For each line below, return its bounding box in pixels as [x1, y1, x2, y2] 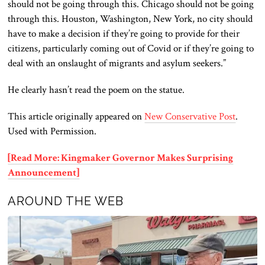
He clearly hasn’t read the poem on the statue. [8, 83, 188, 96]
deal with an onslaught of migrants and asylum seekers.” [8, 56, 227, 70]
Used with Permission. [8, 124, 97, 138]
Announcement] [8, 166, 80, 179]
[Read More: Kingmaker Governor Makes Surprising [8, 151, 234, 164]
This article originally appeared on [8, 109, 145, 123]
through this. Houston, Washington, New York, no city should [8, 12, 253, 25]
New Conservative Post [144, 109, 236, 123]
